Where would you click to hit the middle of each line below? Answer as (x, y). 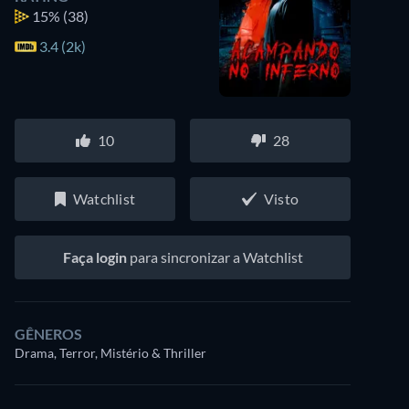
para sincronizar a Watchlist (215, 257)
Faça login (94, 257)
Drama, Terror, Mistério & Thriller (110, 353)
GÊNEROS (48, 334)
